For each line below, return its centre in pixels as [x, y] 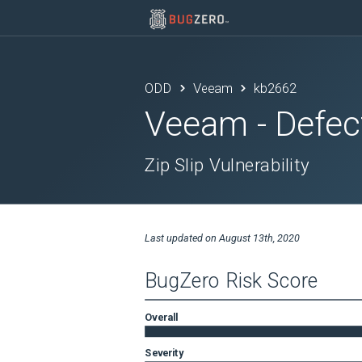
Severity [164, 352]
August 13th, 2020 [259, 238]
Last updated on [182, 238]
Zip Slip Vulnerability [227, 165]
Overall [162, 317]
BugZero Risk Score [232, 281]
